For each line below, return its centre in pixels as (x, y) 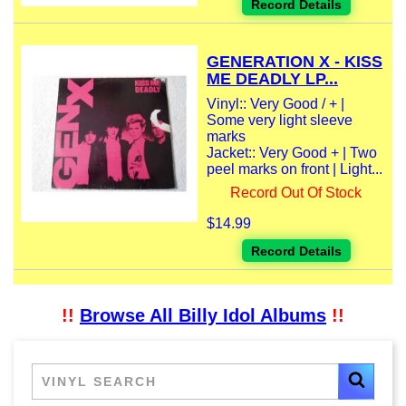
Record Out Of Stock (296, 193)
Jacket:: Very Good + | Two (292, 153)
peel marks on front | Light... (295, 169)
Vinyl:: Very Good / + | (275, 104)
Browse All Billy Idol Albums (203, 316)
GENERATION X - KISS (295, 62)
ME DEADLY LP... (272, 79)
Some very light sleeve (280, 121)
